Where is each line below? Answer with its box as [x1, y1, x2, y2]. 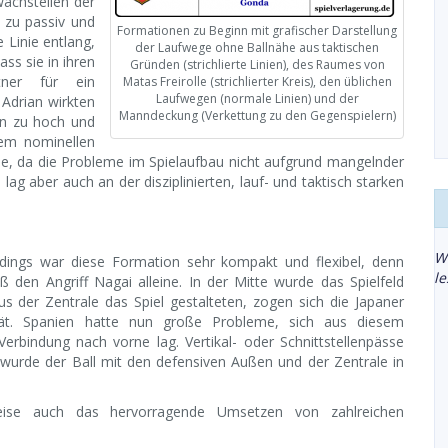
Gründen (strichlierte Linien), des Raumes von [129, 56, 385, 73]
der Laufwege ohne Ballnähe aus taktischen [135, 39, 379, 56]
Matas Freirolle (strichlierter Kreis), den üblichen [122, 73, 392, 90]
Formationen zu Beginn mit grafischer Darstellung [117, 22, 397, 39]
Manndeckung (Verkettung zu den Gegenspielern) [118, 107, 396, 124]
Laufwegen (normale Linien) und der [155, 90, 359, 107]
